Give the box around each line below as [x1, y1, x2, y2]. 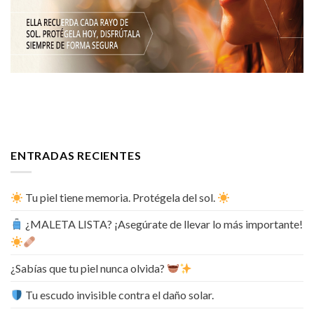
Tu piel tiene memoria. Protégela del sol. [23, 191, 218, 205]
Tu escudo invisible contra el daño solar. [23, 288, 214, 302]
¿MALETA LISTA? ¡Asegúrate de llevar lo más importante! [23, 217, 303, 231]
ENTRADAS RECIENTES [11, 148, 142, 162]
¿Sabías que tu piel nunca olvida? [11, 261, 167, 275]
